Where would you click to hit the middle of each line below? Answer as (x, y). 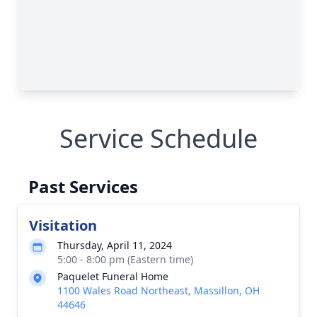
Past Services (83, 186)
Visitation (63, 225)
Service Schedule (158, 138)
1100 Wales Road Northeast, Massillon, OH (158, 290)
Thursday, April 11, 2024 (115, 245)
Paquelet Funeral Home (113, 276)
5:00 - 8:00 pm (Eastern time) (125, 259)
